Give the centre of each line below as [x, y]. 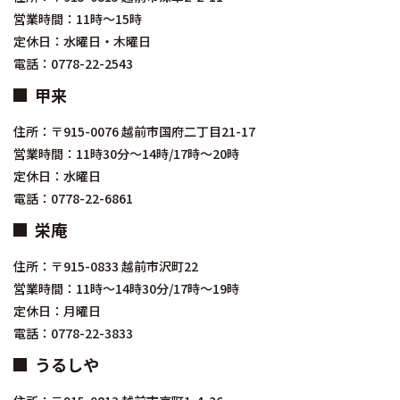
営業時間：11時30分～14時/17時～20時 [128, 154]
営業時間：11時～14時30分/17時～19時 [126, 289]
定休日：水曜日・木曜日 [82, 42]
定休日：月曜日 [57, 311]
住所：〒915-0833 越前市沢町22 [106, 267]
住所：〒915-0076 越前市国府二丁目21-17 [136, 132]
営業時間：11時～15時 [79, 19]
